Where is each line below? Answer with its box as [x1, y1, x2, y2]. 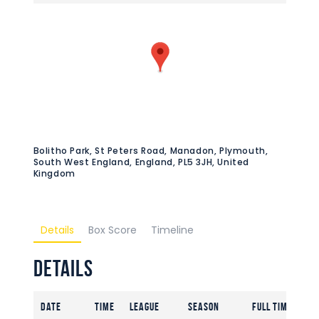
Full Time [251, 300, 293, 313]
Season [187, 300, 219, 313]
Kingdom [33, 167, 75, 179]
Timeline [150, 222, 194, 237]
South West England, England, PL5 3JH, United [33, 155, 249, 168]
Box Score [88, 222, 137, 237]
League [129, 300, 159, 313]
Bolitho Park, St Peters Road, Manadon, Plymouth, [33, 144, 268, 157]
